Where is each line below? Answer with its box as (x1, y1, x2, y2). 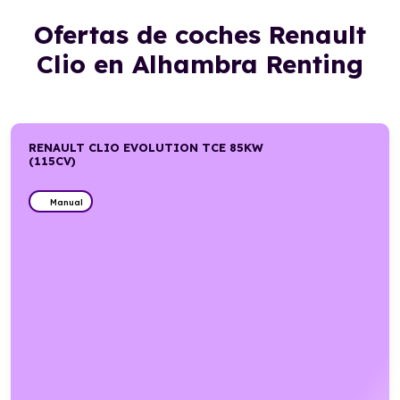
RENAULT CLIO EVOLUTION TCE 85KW (29, 140, 264, 154)
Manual (49, 196, 83, 207)
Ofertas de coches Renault (34, 19, 366, 50)
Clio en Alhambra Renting (37, 48, 363, 79)
